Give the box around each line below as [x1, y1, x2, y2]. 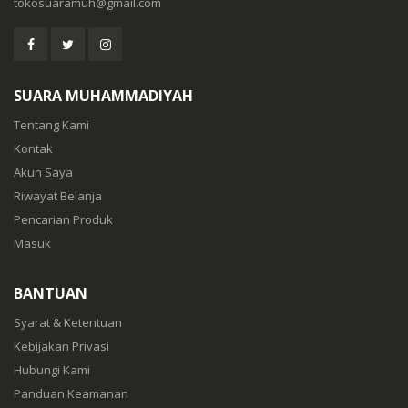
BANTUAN [14, 283, 87, 304]
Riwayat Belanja [14, 188, 102, 205]
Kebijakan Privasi [14, 338, 109, 355]
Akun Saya [14, 164, 73, 181]
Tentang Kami [14, 117, 89, 134]
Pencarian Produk [14, 211, 113, 229]
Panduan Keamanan [14, 385, 128, 403]
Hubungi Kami [14, 362, 90, 379]
